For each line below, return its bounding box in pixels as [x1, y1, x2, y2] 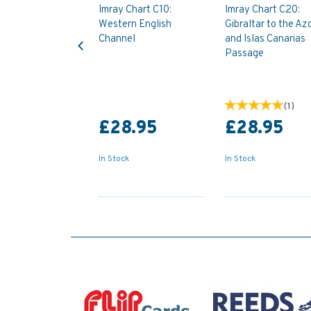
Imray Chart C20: [224, 3, 300, 17]
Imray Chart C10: [99, 3, 171, 17]
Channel [99, 32, 135, 46]
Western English [99, 17, 171, 31]
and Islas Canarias [224, 32, 305, 46]
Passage [224, 47, 264, 60]
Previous [81, 28, 119, 40]
